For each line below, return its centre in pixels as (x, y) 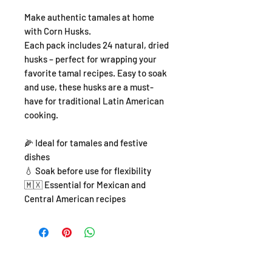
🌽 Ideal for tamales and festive (86, 143)
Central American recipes (75, 199)
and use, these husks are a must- (89, 87)
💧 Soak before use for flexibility (88, 171)
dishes (37, 157)
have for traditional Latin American (94, 101)
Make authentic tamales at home (89, 17)
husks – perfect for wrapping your (90, 59)
